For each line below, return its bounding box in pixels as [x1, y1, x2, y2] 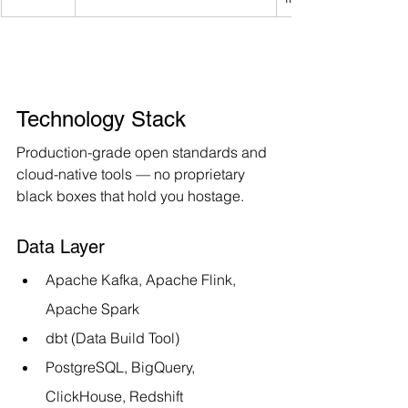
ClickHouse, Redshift [46, 386, 183, 405]
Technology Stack [16, 106, 186, 131]
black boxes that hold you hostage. [16, 186, 244, 205]
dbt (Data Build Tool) [46, 328, 179, 347]
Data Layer [16, 235, 105, 258]
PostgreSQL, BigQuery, [46, 357, 199, 376]
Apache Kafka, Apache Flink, [46, 270, 240, 289]
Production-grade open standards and [16, 142, 270, 161]
